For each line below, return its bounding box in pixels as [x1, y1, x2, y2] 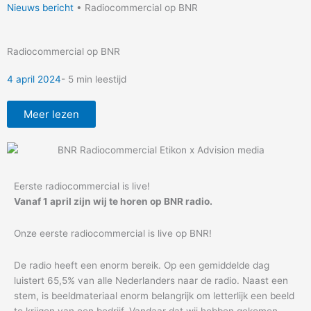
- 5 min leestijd [61, 73, 126, 85]
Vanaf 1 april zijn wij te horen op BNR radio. [14, 196, 212, 208]
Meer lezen [24, 107, 79, 121]
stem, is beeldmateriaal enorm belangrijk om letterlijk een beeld [14, 290, 294, 302]
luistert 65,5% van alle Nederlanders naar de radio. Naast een [14, 275, 288, 287]
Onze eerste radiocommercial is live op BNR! [14, 228, 212, 239]
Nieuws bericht [7, 2, 74, 13]
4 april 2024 [7, 73, 61, 85]
